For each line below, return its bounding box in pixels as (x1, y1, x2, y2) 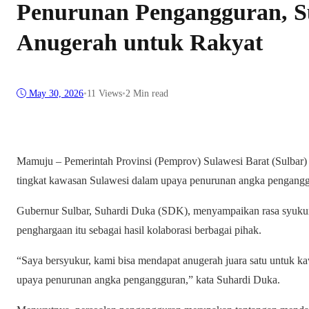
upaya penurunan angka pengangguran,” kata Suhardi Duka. (17, 274, 280, 286)
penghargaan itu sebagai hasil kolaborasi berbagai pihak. (17, 224, 261, 237)
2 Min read (126, 88, 168, 99)
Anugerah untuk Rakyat (17, 30, 263, 56)
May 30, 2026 (29, 88, 83, 99)
